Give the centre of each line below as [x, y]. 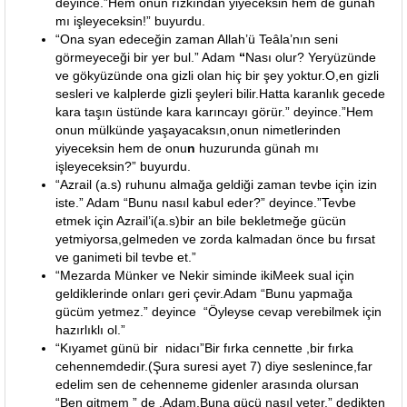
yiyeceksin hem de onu [121, 148]
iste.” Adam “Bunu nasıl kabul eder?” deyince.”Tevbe [206, 203]
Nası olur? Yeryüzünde [311, 57]
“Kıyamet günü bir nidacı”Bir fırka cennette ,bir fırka [204, 348]
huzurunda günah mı [259, 148]
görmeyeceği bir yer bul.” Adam [145, 57]
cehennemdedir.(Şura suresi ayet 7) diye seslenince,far [214, 366]
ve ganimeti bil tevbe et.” [126, 257]
